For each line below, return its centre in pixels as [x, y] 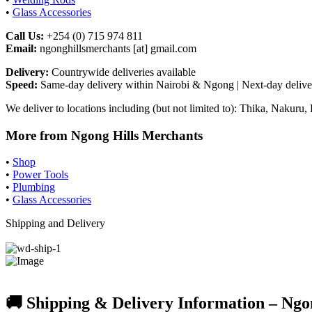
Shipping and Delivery [55, 224]
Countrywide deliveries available [122, 72]
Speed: [22, 84]
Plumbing [34, 187]
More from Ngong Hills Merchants [104, 135]
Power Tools [40, 175]
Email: [21, 48]
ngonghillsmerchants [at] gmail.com [117, 48]
